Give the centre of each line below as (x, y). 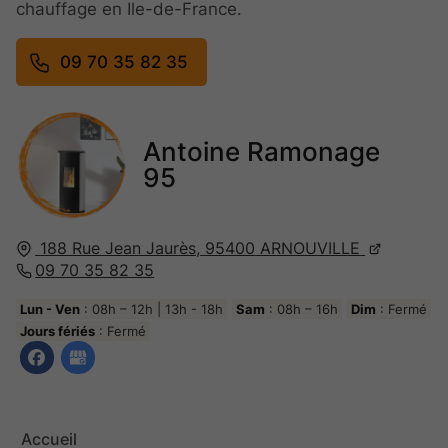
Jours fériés (58, 330)
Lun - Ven (50, 308)
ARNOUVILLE (310, 247)
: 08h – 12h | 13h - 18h (152, 308)
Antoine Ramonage (261, 151)
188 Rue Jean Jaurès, (120, 247)
